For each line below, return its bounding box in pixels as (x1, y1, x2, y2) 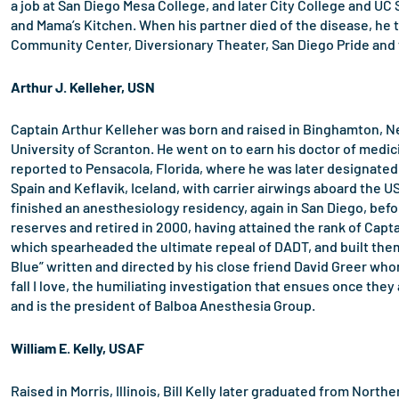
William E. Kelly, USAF (11, 339, 144, 357)
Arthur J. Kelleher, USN (11, 77, 155, 95)
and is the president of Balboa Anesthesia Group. (11, 297, 315, 314)
